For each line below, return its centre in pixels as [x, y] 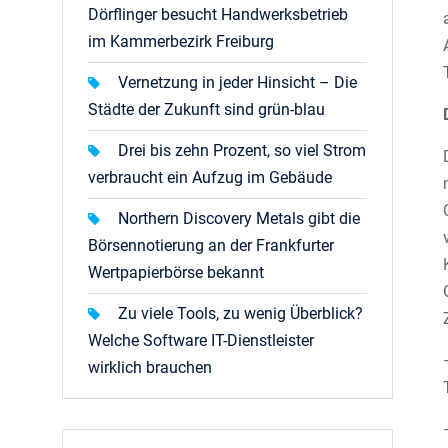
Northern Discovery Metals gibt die [239, 218]
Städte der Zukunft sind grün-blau [206, 109]
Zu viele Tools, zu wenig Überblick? [240, 313]
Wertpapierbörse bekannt [176, 272]
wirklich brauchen [150, 367]
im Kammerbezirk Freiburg [181, 41]
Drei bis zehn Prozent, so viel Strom [242, 150]
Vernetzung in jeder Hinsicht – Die [237, 82]
